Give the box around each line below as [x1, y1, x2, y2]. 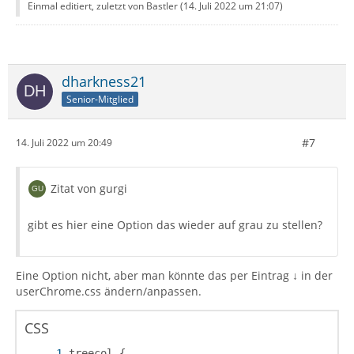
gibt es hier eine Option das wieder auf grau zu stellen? [28, 217, 322, 232]
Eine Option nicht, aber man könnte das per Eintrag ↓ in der [16, 267, 333, 283]
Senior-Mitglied [66, 92, 134, 107]
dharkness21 [62, 71, 146, 91]
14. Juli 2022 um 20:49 [16, 136, 112, 150]
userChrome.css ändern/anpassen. [16, 283, 201, 299]
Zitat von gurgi [51, 180, 127, 196]
